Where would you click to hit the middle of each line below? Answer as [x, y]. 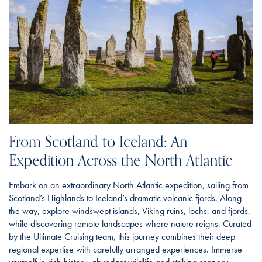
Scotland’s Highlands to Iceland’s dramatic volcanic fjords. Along [125, 198]
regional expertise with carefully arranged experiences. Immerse [125, 250]
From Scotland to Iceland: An [98, 142]
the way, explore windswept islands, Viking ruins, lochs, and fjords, [130, 211]
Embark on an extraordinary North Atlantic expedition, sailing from [129, 185]
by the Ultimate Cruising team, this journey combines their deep [122, 237]
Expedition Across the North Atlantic [120, 161]
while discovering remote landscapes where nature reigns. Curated [130, 224]
